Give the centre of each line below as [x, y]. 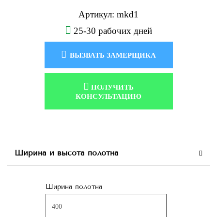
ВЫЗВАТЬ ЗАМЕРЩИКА [112, 55]
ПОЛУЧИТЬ [111, 87]
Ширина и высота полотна [67, 153]
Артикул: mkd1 [108, 14]
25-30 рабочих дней [112, 31]
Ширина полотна [74, 187]
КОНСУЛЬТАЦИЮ [108, 96]
